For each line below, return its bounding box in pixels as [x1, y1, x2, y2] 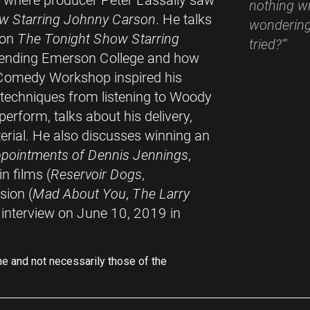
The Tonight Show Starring [17, 30, 179, 48]
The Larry [132, 185, 190, 203]
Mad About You [33, 185, 126, 203]
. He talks [156, 11, 212, 28]
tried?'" [249, 36, 287, 53]
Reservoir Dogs [51, 166, 142, 183]
